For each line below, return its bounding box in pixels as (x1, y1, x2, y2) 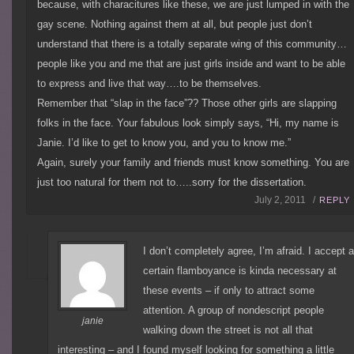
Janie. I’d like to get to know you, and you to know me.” (37, 137, 292, 149)
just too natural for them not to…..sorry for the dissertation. (37, 176, 307, 189)
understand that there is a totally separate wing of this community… (37, 38, 348, 51)
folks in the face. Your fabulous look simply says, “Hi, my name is (37, 117, 340, 130)
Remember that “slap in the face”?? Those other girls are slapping (37, 97, 337, 110)
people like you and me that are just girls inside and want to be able (37, 58, 346, 70)
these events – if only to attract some (143, 284, 315, 297)
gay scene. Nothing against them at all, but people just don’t (37, 18, 313, 31)
